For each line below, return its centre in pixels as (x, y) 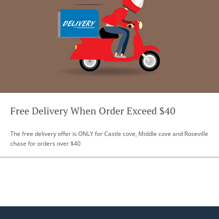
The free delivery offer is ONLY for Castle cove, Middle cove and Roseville (109, 134)
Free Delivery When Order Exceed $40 (93, 111)
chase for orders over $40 (45, 143)
